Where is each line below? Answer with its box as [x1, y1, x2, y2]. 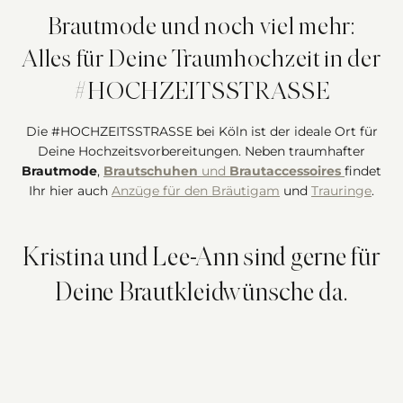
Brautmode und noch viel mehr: [48, 15, 355, 40]
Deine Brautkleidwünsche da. [55, 280, 348, 308]
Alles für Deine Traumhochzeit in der [22, 48, 381, 73]
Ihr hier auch [29, 183, 112, 199]
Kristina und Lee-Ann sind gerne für [22, 245, 381, 273]
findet [345, 163, 381, 179]
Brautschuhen [103, 163, 198, 179]
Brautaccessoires [229, 163, 341, 179]
